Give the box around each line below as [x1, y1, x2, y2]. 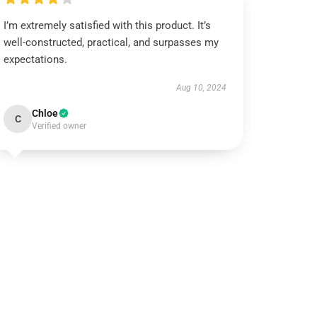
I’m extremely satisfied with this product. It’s [4, 19, 212, 32]
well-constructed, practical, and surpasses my [4, 36, 219, 49]
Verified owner [32, 121, 87, 131]
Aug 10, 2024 [175, 83, 226, 93]
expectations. [4, 53, 68, 66]
